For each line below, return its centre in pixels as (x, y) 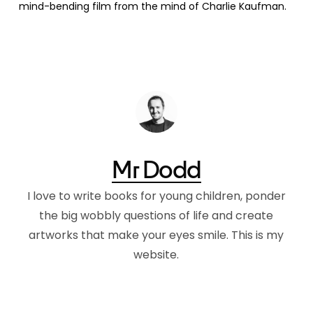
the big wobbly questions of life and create (156, 216)
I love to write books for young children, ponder (156, 196)
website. (156, 255)
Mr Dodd (156, 168)
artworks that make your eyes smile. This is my (156, 235)
